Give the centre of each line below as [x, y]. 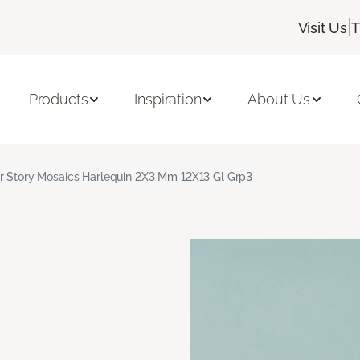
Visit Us [323, 27]
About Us [279, 100]
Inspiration [168, 100]
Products [58, 100]
